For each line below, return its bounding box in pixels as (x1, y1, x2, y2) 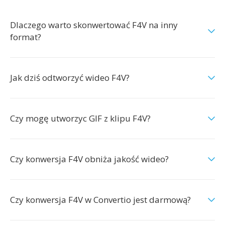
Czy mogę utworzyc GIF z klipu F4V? (10, 113, 151, 124)
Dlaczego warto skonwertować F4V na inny (10, 19, 178, 31)
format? (10, 31, 41, 43)
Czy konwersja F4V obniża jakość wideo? (10, 153, 169, 165)
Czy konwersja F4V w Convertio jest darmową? (10, 194, 191, 205)
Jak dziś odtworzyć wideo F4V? (10, 72, 130, 83)
